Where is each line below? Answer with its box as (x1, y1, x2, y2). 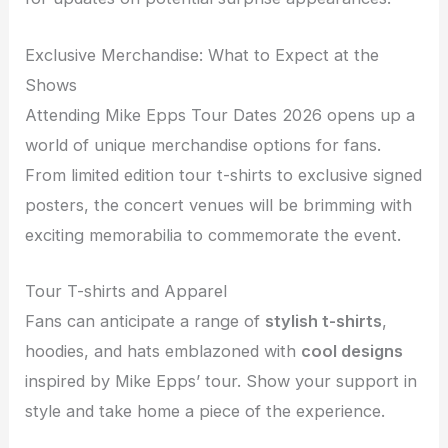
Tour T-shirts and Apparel (25, 280, 228, 301)
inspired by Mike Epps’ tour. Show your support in (25, 370, 418, 391)
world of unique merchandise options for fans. (25, 134, 382, 155)
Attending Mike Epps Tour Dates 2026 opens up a (25, 104, 416, 125)
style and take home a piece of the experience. (25, 400, 386, 421)
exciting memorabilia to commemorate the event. (25, 224, 402, 245)
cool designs (301, 340, 404, 361)
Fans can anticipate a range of (25, 310, 266, 331)
